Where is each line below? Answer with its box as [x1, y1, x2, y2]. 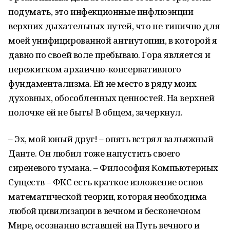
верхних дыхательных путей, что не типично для [8, 20, 220, 32]
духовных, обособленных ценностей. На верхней [8, 92, 215, 104]
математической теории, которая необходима [8, 190, 207, 202]
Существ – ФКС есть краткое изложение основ [8, 176, 203, 188]
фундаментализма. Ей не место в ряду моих [8, 78, 197, 89]
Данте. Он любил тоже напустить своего [8, 147, 180, 159]
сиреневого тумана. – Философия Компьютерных [8, 162, 218, 174]
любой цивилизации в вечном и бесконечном [8, 205, 201, 217]
